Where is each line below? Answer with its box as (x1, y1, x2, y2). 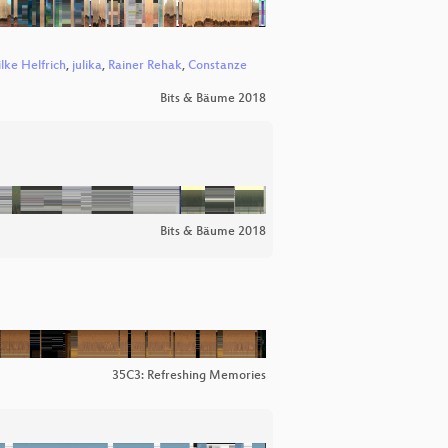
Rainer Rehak (108, 59, 182, 73)
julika (72, 59, 102, 73)
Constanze (188, 59, 247, 73)
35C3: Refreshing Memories (112, 369, 266, 383)
